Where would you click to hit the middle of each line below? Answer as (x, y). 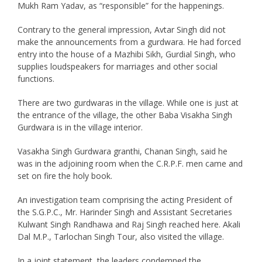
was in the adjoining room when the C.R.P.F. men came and (130, 163)
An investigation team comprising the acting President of (125, 199)
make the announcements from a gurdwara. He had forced (129, 42)
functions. (36, 78)
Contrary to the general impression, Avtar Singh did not (121, 29)
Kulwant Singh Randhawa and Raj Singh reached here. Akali (129, 224)
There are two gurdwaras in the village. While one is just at (128, 102)
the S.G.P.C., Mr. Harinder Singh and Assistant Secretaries (125, 212)
